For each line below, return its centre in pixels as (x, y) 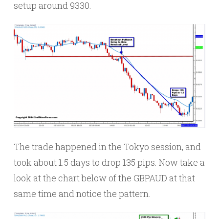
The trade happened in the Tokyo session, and (107, 147)
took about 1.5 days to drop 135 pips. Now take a (109, 163)
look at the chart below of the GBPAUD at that (104, 178)
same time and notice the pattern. (82, 194)
